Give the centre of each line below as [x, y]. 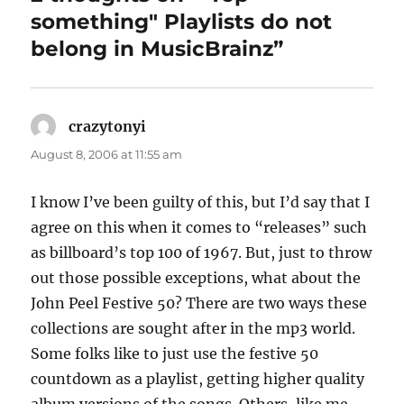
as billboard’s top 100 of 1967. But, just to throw [202, 252]
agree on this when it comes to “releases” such [199, 227]
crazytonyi [108, 126]
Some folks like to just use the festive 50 [175, 353]
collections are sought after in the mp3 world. [193, 328]
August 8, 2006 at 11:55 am [107, 154]
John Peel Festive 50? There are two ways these [199, 303]
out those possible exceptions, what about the [196, 277]
